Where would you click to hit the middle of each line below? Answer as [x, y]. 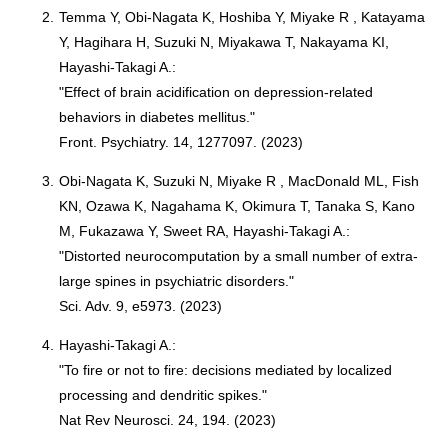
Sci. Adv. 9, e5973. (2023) [141, 306]
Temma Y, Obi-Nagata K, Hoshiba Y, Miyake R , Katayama [242, 17]
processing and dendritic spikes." [163, 395]
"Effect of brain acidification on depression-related [216, 92]
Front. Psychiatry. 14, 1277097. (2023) [181, 142]
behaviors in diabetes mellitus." [157, 117]
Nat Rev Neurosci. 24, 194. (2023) [168, 420]
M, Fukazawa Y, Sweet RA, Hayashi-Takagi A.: [205, 231]
